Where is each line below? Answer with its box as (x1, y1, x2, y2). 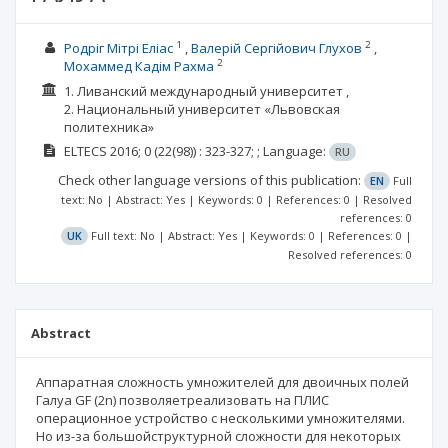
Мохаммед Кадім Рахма (63, 57, 214, 75)
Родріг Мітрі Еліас (63, 39, 173, 57)
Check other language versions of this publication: (58, 171, 364, 189)
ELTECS (63, 142, 107, 160)
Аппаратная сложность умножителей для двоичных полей (36, 373, 409, 391)
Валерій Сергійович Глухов (190, 39, 362, 57)
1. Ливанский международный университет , (63, 81, 349, 100)
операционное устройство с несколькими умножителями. (36, 409, 405, 427)
